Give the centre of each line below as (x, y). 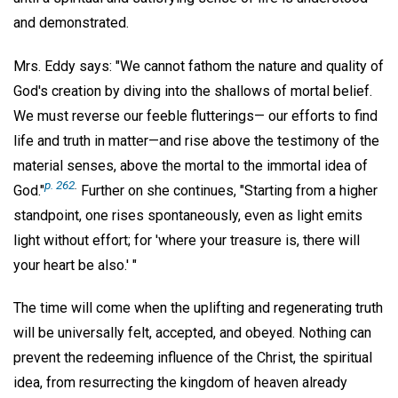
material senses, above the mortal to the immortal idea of (191, 165)
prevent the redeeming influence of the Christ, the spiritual (193, 358)
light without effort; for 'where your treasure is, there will (187, 240)
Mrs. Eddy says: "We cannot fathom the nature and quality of (199, 66)
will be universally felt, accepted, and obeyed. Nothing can (192, 333)
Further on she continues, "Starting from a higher (227, 190)
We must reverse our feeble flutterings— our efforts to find (195, 115)
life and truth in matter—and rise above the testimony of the (196, 140)
